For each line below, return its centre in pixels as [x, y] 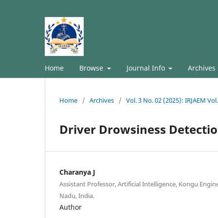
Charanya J [77, 172]
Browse [92, 68]
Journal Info [146, 68]
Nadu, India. [77, 195]
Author [71, 207]
